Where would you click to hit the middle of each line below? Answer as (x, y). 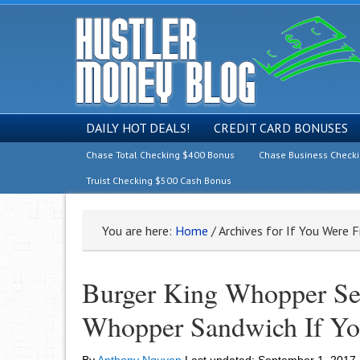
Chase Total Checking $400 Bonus (160, 155)
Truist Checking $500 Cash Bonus (159, 180)
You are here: (139, 231)
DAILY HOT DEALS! (138, 128)
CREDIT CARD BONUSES (281, 128)
